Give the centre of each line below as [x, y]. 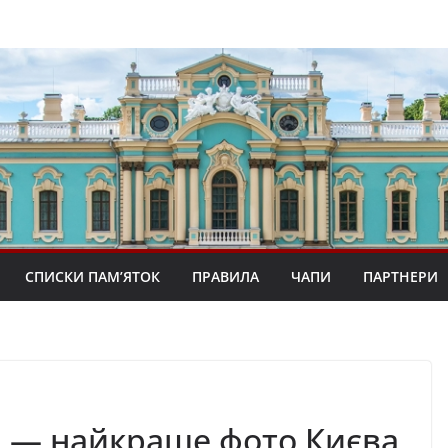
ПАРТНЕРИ [400, 276]
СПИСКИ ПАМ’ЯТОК [92, 276]
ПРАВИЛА [225, 276]
